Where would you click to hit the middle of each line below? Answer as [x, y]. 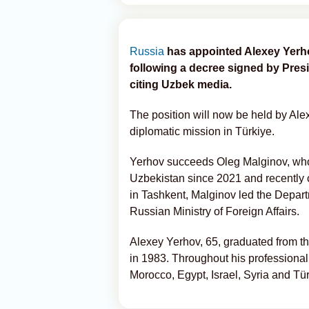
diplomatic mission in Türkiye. [202, 131]
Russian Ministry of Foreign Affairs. [215, 211]
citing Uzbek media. [181, 84]
